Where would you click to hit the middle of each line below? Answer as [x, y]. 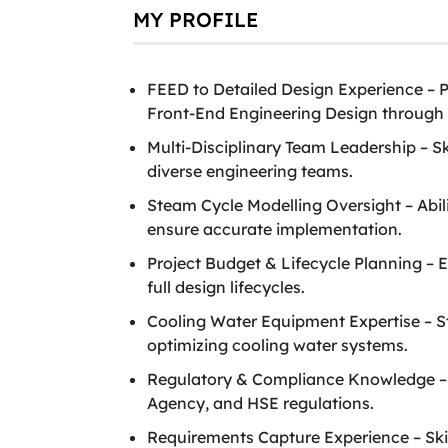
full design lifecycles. [225, 287]
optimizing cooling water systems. [277, 345]
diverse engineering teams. [249, 171]
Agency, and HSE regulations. [260, 403]
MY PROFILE [195, 19]
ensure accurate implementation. [274, 229]
